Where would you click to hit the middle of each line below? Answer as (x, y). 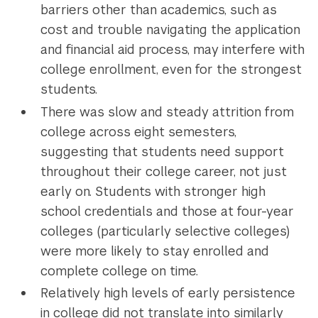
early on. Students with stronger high (153, 191)
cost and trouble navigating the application (170, 30)
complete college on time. (119, 270)
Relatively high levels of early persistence (168, 293)
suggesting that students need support (162, 151)
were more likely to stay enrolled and (154, 251)
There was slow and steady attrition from (167, 111)
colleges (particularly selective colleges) (165, 231)
